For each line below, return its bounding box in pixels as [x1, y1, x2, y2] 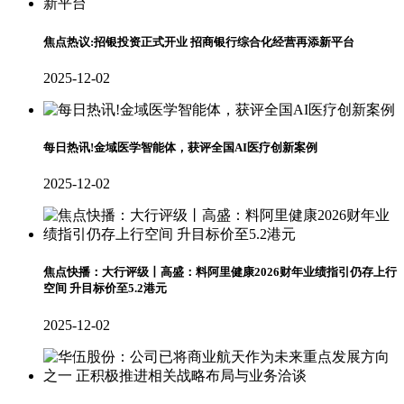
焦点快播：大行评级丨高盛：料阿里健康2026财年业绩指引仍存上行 [43, 265, 397, 280]
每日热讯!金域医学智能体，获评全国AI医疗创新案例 [43, 140, 317, 154]
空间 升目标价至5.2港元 [43, 281, 167, 296]
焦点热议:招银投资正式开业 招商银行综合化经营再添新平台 [43, 34, 354, 49]
